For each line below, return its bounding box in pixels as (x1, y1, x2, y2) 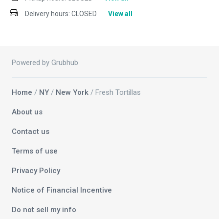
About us (12, 108, 43, 117)
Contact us (12, 127, 49, 136)
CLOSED (70, 10, 98, 18)
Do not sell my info (12, 205, 76, 215)
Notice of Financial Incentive (12, 186, 112, 195)
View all (108, 10, 132, 18)
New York (56, 88, 88, 97)
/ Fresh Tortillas (88, 88, 141, 97)
